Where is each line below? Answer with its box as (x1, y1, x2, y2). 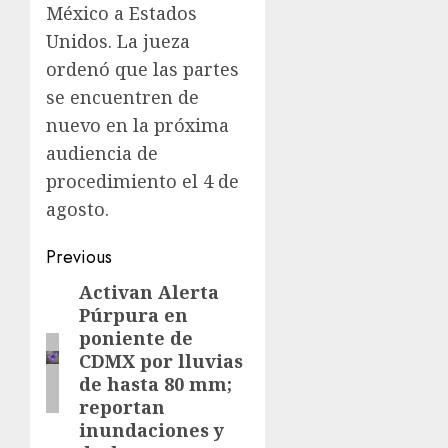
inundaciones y (79, 417, 225, 442)
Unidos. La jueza (46, 28, 190, 53)
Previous (46, 243, 112, 270)
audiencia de (46, 140, 158, 165)
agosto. (46, 196, 109, 221)
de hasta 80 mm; (79, 371, 233, 396)
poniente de (79, 325, 194, 350)
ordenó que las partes (46, 56, 239, 81)
